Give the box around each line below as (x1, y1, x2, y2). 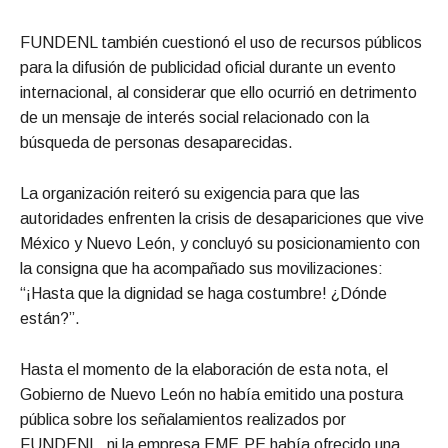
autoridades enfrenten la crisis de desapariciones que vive (20, 209, 424, 227)
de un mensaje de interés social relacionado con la (20, 108, 369, 126)
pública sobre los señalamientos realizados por (20, 410, 346, 428)
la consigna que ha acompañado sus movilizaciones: (20, 259, 383, 277)
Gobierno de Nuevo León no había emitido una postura (20, 385, 403, 403)
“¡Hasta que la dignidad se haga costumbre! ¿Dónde (20, 284, 387, 302)
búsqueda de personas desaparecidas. (20, 133, 293, 151)
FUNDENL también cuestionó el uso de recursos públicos (20, 33, 422, 51)
